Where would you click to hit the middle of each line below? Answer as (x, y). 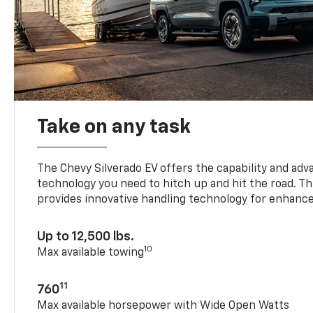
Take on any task (114, 127)
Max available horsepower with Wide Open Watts (163, 306)
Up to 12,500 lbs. (86, 236)
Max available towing (91, 253)
